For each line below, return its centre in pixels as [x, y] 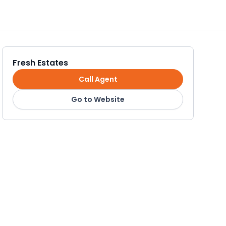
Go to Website [98, 99]
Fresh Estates [40, 63]
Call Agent [98, 79]
